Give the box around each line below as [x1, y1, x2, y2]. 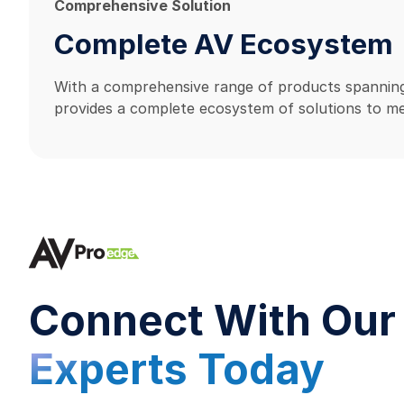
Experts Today [29, 343, 325, 394]
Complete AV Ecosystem [53, 27, 393, 62]
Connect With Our [29, 294, 396, 345]
